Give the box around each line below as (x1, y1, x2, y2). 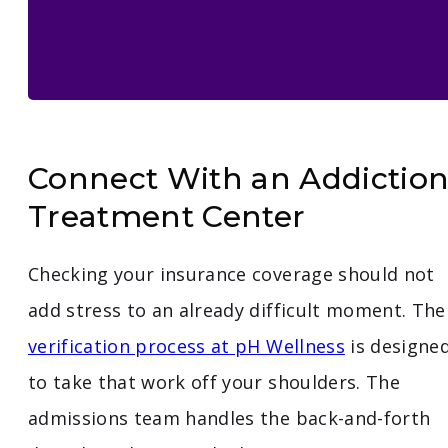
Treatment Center (28, 198, 306, 236)
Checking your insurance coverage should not (28, 262, 435, 287)
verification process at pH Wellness (28, 334, 345, 359)
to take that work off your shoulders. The (28, 370, 400, 395)
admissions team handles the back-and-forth (28, 406, 431, 431)
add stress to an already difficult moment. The (28, 298, 446, 323)
